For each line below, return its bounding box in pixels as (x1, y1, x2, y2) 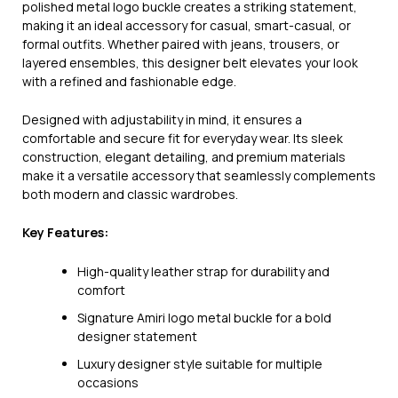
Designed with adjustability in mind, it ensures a (22, 111, 302, 129)
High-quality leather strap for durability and (77, 262, 330, 280)
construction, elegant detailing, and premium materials (22, 148, 346, 166)
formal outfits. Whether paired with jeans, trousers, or (22, 35, 339, 52)
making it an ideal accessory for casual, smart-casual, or (22, 16, 351, 34)
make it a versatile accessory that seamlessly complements (22, 167, 376, 185)
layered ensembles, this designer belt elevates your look (22, 53, 358, 71)
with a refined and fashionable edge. (22, 72, 236, 90)
